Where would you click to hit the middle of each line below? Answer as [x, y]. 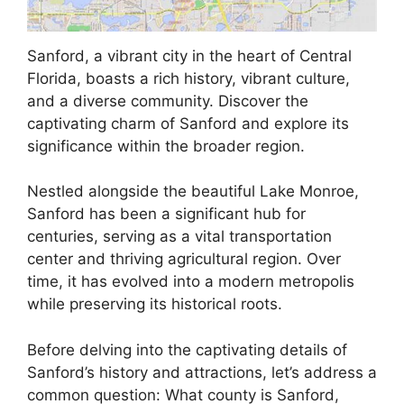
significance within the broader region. [166, 146]
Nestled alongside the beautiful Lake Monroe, [193, 192]
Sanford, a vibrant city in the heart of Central [189, 55]
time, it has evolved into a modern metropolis [191, 282]
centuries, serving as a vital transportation [179, 237]
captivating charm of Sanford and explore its [188, 123]
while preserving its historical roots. [155, 304]
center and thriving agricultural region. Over [184, 259]
